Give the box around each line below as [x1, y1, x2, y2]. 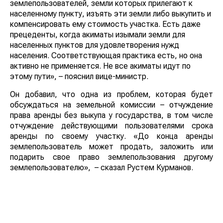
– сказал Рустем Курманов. [95, 163, 193, 173]
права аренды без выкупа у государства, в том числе [10, 111, 213, 120]
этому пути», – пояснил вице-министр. [10, 72, 150, 82]
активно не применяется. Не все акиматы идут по [10, 61, 191, 71]
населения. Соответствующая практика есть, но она [10, 51, 202, 61]
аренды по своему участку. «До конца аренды [10, 131, 213, 141]
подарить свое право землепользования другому [10, 152, 213, 162]
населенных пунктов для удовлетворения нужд [10, 40, 179, 50]
